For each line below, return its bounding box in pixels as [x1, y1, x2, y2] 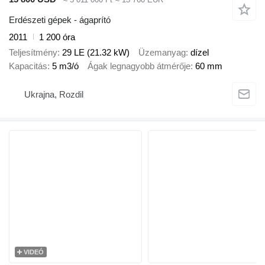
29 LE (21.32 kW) [62, 47, 130, 58]
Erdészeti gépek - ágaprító [9, 14, 111, 25]
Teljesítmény [9, 47, 57, 58]
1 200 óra [39, 31, 75, 42]
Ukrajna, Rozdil [24, 89, 83, 100]
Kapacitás [9, 61, 47, 72]
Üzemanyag [138, 47, 186, 58]
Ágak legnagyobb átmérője [88, 61, 190, 72]
